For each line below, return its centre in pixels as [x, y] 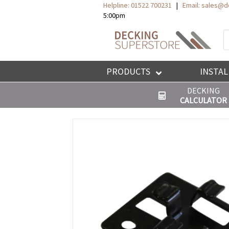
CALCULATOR [203, 100]
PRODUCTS [128, 72]
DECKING [203, 91]
